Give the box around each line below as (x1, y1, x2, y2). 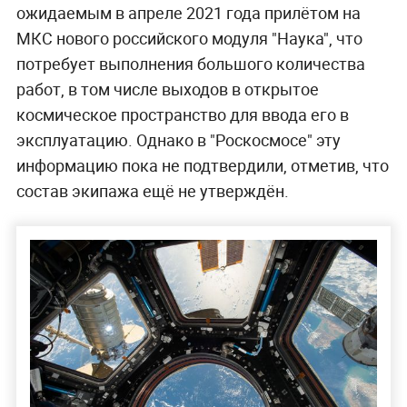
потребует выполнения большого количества (15, 52, 365, 74)
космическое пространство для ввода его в (15, 103, 349, 125)
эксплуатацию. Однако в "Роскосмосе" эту (15, 128, 341, 151)
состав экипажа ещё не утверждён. (15, 179, 289, 202)
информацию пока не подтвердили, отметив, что (15, 154, 389, 176)
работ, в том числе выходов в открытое (15, 77, 319, 100)
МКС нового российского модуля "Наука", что (15, 26, 362, 49)
